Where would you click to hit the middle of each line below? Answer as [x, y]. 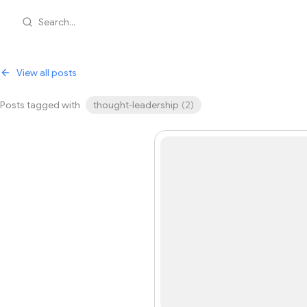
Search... [57, 22]
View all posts [47, 73]
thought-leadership [136, 105]
